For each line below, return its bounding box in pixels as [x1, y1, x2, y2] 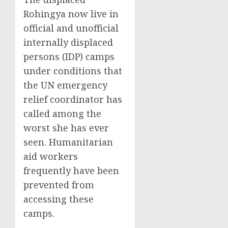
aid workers [23, 150, 78, 162]
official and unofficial [23, 22, 119, 34]
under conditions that [23, 65, 122, 77]
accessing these [23, 193, 94, 205]
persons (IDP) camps [23, 50, 115, 63]
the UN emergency [23, 79, 107, 91]
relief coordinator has [23, 93, 122, 105]
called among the [23, 107, 101, 120]
